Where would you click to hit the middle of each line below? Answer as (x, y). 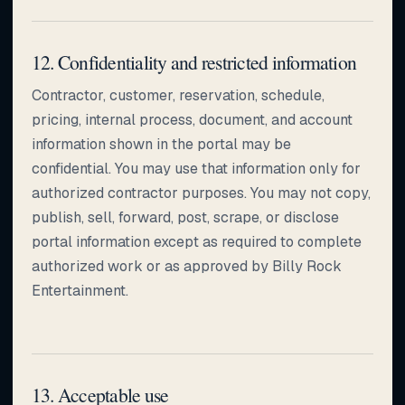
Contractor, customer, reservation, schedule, (178, 95)
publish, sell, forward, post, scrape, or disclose (185, 217)
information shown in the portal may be (161, 144)
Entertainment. (80, 290)
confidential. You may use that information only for (196, 168)
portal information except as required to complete (197, 241)
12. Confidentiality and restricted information (194, 61)
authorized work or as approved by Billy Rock (187, 266)
